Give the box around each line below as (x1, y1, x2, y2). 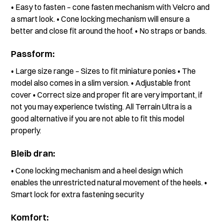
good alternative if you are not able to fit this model (11, 113, 185, 123)
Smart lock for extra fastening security (11, 189, 144, 199)
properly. (11, 125, 42, 135)
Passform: (11, 48, 55, 59)
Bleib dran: (11, 148, 55, 159)
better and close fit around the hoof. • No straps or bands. (11, 26, 207, 36)
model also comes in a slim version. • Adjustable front (11, 78, 191, 88)
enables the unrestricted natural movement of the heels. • (11, 177, 208, 187)
